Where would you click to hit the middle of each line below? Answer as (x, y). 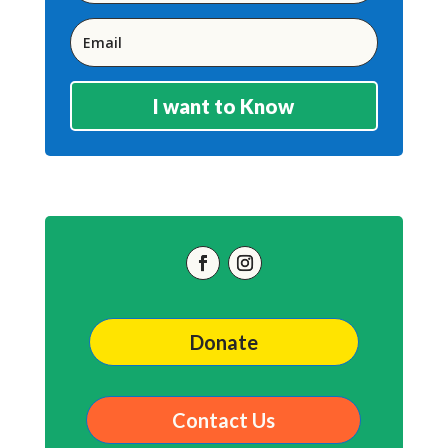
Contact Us (224, 420)
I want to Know (224, 106)
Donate (223, 342)
